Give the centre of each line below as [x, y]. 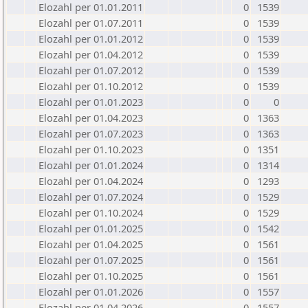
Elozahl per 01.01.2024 [91, 165]
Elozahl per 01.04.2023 [91, 118]
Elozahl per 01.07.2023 [91, 133]
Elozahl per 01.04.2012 [91, 54]
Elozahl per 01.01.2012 [91, 38]
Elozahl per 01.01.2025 [91, 228]
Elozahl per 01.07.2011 [91, 23]
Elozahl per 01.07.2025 [91, 260]
